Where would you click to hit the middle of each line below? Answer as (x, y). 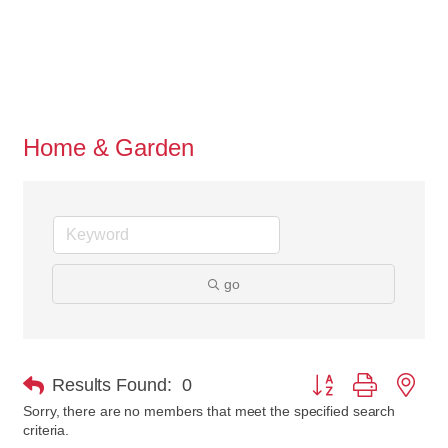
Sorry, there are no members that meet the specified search (209, 410)
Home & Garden (108, 147)
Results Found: (111, 385)
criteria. (46, 429)
